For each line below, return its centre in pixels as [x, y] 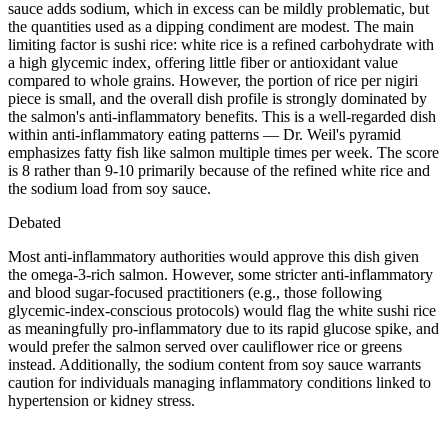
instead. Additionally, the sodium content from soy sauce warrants [214, 364]
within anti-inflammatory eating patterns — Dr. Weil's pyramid [204, 134]
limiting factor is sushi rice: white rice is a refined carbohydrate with [221, 44]
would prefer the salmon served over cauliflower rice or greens [205, 346]
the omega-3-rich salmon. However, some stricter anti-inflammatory [220, 274]
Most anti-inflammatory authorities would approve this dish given [213, 256]
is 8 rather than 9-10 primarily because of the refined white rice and [219, 170]
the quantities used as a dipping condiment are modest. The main [211, 26]
